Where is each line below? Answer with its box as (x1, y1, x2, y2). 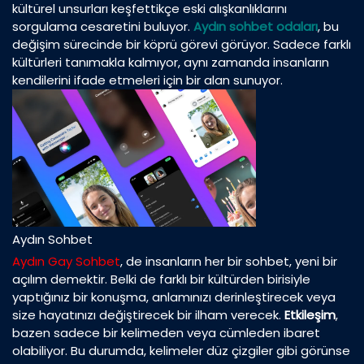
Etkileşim (284, 306, 336, 324)
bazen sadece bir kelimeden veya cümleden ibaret (12, 324, 320, 342)
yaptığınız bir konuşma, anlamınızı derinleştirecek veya (12, 288, 336, 306)
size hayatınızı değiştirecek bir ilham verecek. (12, 306, 284, 324)
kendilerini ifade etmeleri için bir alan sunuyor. (12, 71, 283, 89)
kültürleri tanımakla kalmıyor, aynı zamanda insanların (12, 54, 329, 71)
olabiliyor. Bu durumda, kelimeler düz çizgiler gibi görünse (12, 342, 350, 360)
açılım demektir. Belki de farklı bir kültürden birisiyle (12, 271, 310, 288)
